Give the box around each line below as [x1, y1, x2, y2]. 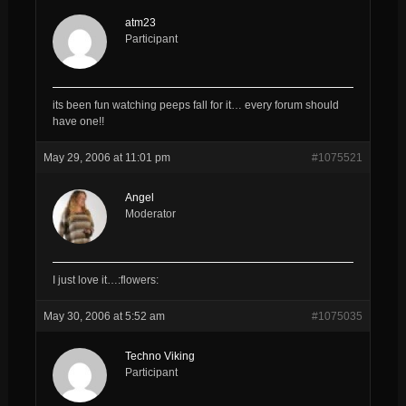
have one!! [52, 114, 104, 128]
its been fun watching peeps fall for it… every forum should [52, 98, 339, 111]
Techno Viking [124, 349, 195, 362]
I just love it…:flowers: [52, 273, 159, 286]
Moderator [124, 207, 176, 220]
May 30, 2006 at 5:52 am [43, 309, 165, 323]
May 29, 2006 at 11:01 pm [43, 150, 170, 164]
